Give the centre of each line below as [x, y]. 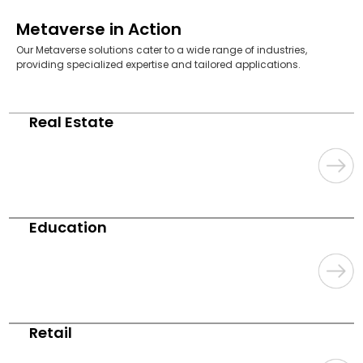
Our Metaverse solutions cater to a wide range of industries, [162, 50]
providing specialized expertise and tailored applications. [158, 65]
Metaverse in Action [99, 30]
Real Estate [72, 122]
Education [68, 228]
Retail [51, 333]
